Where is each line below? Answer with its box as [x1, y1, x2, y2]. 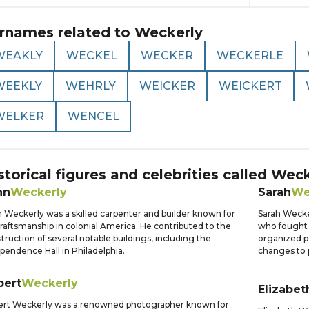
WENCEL [68, 110, 119, 123]
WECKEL [66, 49, 117, 62]
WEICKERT [219, 79, 282, 92]
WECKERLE [217, 49, 283, 62]
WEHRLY [66, 79, 116, 92]
